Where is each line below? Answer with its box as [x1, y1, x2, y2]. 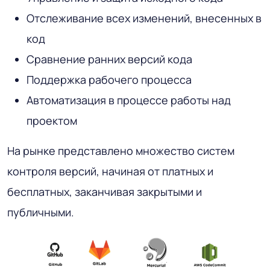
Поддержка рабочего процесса [27, 72, 192, 87]
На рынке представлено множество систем [7, 143, 234, 158]
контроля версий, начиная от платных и [7, 163, 213, 178]
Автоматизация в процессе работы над [27, 92, 231, 107]
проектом [27, 113, 77, 128]
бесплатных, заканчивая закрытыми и [7, 184, 202, 199]
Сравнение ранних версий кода [27, 51, 192, 66]
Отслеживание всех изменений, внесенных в [27, 10, 262, 25]
